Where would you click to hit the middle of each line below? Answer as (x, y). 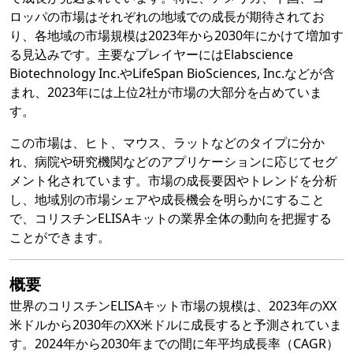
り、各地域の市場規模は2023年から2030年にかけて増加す (176, 36)
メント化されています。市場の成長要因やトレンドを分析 (173, 181)
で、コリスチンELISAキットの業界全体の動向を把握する (171, 219)
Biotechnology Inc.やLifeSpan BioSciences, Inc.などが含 (172, 74)
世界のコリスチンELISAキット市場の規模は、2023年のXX (173, 306)
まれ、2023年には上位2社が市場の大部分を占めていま (166, 93)
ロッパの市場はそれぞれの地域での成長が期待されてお (167, 17)
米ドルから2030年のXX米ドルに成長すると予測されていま (176, 325)
